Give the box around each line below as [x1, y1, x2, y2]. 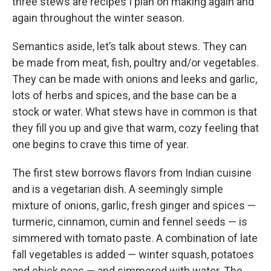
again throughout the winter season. [12, 11, 184, 25]
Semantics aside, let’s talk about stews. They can [12, 40, 247, 53]
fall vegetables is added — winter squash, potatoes [12, 248, 254, 261]
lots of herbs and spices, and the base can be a [12, 89, 237, 102]
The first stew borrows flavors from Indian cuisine [12, 166, 252, 180]
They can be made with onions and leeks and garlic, [12, 73, 257, 86]
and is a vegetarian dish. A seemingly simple [12, 183, 223, 196]
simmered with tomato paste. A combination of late [12, 232, 258, 245]
